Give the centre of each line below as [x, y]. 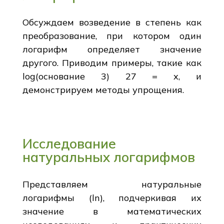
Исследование [69, 143]
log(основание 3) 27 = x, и [112, 76]
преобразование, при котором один [112, 35]
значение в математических [112, 211]
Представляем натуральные [112, 184]
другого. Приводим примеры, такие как [112, 62]
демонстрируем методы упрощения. [103, 89]
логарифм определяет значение [112, 49]
